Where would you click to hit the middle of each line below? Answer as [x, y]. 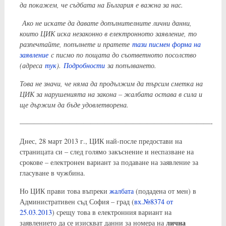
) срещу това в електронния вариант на [111, 212]
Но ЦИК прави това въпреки [64, 191]
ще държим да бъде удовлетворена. [74, 104]
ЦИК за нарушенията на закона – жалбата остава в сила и [111, 94]
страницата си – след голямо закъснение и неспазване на [106, 151]
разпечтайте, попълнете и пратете [76, 44]
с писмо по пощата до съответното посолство [122, 54]
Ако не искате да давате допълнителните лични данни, [105, 23]
